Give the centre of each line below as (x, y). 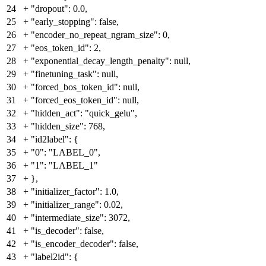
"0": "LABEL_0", (66, 153)
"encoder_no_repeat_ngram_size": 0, (100, 35)
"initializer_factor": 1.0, (75, 192)
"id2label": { (55, 140)
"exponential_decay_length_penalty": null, (111, 61)
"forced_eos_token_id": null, (85, 100)
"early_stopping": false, (75, 22)
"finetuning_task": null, (75, 74)
